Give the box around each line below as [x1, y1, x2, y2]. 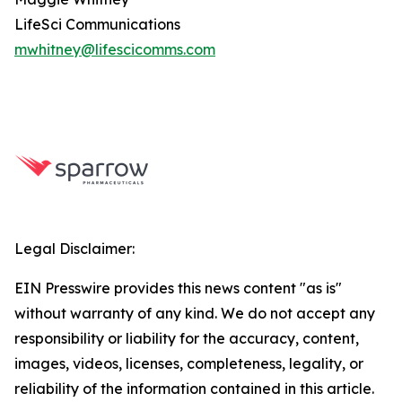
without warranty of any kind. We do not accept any [14, 304, 375, 322]
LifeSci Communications [14, 15, 180, 33]
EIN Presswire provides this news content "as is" [14, 279, 342, 297]
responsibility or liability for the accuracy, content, [14, 329, 359, 347]
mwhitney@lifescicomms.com [14, 40, 215, 58]
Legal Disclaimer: [14, 240, 135, 258]
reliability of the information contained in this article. [14, 380, 374, 398]
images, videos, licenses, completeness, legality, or [14, 354, 363, 372]
